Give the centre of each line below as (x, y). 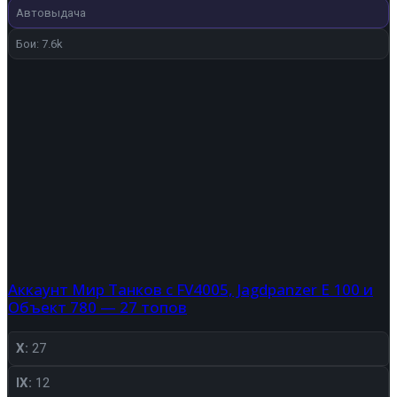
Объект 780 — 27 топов (97, 307)
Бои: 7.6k (39, 43)
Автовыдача (51, 12)
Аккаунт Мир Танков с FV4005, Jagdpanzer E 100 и (191, 290)
